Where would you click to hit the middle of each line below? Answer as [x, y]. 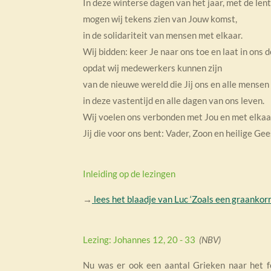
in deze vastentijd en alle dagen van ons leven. [174, 100]
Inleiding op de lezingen [129, 173]
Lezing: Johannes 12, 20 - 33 [141, 239]
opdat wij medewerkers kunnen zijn [152, 67]
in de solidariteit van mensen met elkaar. [163, 35]
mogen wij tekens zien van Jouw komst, [160, 18]
